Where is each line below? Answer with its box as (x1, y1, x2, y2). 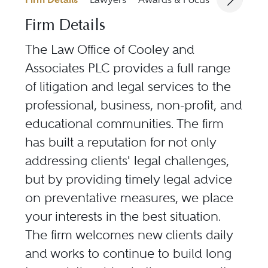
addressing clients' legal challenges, (25, 153, 230, 169)
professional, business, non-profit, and (25, 98, 243, 113)
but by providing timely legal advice (25, 172, 233, 187)
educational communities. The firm (25, 116, 224, 132)
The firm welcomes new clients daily (25, 227, 233, 243)
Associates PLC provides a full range (25, 60, 231, 76)
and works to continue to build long (25, 246, 232, 261)
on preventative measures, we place (25, 190, 234, 206)
